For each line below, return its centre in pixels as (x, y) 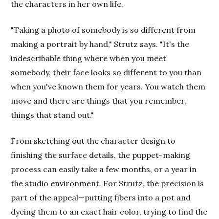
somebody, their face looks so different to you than (106, 72)
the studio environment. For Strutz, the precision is (108, 183)
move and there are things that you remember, (99, 100)
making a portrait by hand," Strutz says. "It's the (100, 44)
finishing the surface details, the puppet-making (101, 155)
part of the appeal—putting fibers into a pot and (101, 197)
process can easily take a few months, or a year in (104, 169)
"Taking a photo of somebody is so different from (103, 30)
